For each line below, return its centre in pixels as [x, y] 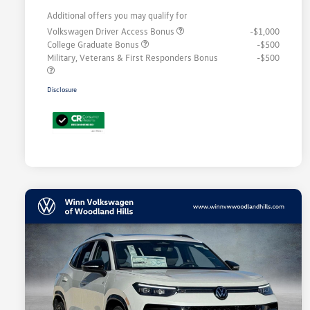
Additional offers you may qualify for [117, 16]
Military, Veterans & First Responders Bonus [133, 58]
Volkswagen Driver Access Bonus [112, 31]
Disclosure [62, 90]
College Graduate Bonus [94, 45]
